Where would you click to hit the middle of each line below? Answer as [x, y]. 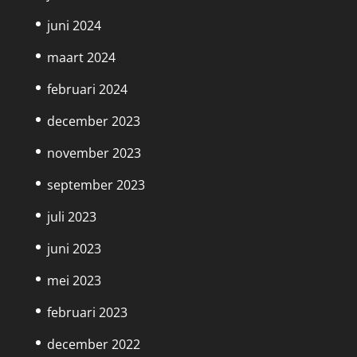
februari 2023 [87, 313]
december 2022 [93, 345]
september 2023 [96, 185]
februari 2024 [87, 90]
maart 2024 [81, 58]
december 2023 [93, 122]
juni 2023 [74, 249]
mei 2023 [74, 281]
